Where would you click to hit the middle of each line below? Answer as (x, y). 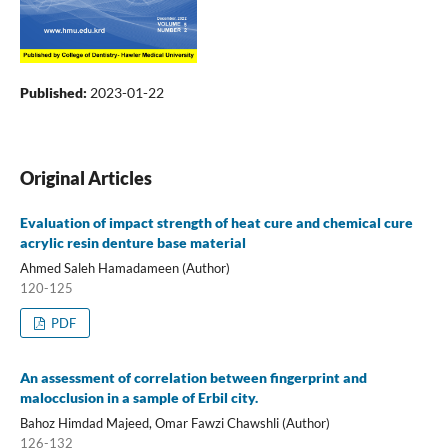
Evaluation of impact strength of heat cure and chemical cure (216, 222)
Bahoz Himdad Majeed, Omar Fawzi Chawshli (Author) (174, 422)
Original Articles (85, 177)
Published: (54, 92)
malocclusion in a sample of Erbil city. (138, 397)
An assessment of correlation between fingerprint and (193, 377)
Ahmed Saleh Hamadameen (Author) (124, 267)
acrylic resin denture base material (132, 242)
